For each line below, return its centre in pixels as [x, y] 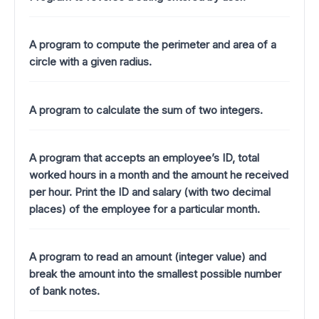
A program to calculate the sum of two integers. [146, 110]
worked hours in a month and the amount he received [159, 174]
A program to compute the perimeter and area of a [153, 45]
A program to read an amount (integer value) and [148, 257]
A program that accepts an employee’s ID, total [144, 157]
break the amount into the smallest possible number [155, 274]
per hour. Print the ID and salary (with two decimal [150, 192]
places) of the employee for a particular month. [145, 209]
